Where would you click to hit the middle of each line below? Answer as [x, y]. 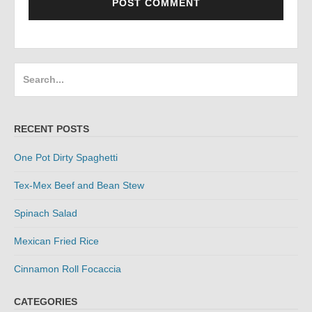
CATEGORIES [46, 301]
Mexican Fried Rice [56, 241]
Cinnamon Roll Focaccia [68, 269]
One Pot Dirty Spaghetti [66, 158]
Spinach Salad [46, 213]
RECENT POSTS [52, 129]
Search [31, 71]
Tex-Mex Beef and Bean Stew [79, 186]
